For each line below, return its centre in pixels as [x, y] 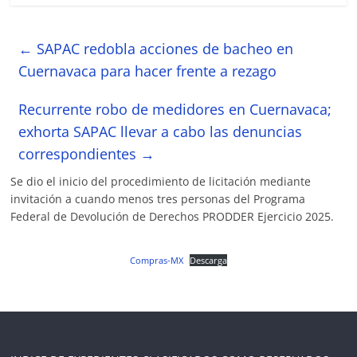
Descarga [209, 260]
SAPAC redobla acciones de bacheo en [163, 48]
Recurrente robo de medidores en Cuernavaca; [175, 109]
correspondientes [80, 153]
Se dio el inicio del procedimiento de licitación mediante [161, 181]
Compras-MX [156, 260]
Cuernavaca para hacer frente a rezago [148, 71]
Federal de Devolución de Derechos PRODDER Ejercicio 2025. [173, 216]
